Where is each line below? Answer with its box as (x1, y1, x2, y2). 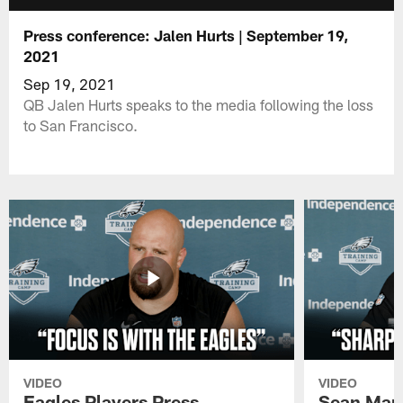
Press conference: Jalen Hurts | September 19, (23, 25, 349, 44)
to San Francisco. (23, 115, 139, 134)
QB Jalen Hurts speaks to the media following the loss (23, 94, 374, 113)
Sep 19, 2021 (23, 74, 116, 93)
